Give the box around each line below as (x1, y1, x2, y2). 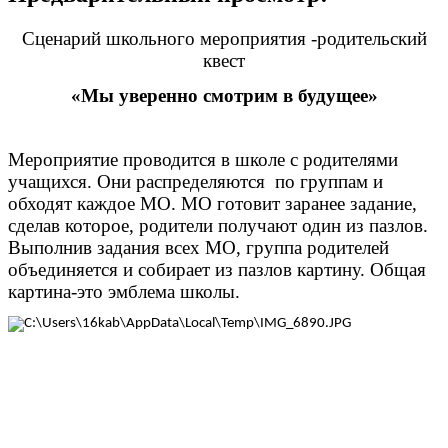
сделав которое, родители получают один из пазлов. (8, 214, 428, 236)
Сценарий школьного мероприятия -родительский (21, 28, 427, 50)
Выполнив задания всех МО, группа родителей (8, 236, 389, 258)
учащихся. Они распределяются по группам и (8, 170, 383, 192)
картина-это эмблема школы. (8, 280, 240, 302)
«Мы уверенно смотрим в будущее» (70, 85, 378, 107)
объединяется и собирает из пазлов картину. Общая (8, 258, 426, 280)
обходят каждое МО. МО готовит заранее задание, (8, 192, 417, 214)
